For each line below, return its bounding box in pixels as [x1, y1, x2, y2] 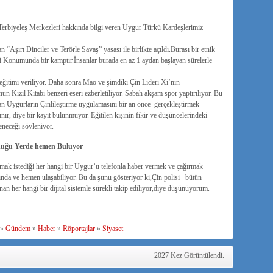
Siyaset [102, 224, 123, 233]
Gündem [5, 224, 30, 233]
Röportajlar [62, 224, 95, 233]
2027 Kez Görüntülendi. [154, 251, 224, 260]
